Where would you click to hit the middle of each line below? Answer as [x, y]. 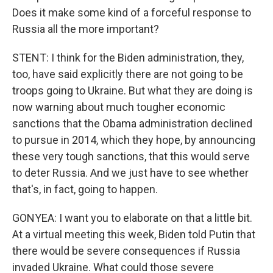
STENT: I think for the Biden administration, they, [128, 58]
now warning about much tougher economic [119, 107]
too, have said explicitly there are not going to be [128, 74]
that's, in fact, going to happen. [85, 189]
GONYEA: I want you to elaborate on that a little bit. [132, 218]
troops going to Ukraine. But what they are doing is [133, 90]
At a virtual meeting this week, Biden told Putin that [134, 234]
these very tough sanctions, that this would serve [131, 156]
